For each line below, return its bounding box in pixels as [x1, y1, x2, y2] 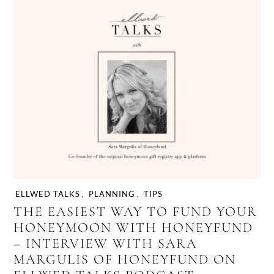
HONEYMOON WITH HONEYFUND [13, 220, 254, 236]
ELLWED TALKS [15, 188, 81, 199]
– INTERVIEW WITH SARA [13, 235, 198, 252]
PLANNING [89, 188, 136, 199]
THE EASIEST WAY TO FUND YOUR [13, 204, 258, 220]
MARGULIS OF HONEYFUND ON [13, 251, 237, 268]
